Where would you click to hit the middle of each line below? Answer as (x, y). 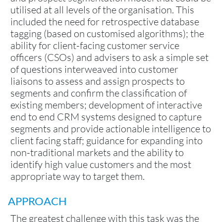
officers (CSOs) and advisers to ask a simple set (110, 57)
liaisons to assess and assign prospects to (98, 81)
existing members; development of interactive (106, 105)
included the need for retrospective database (105, 21)
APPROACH (37, 201)
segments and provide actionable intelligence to (111, 128)
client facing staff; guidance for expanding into (107, 140)
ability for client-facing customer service (95, 45)
